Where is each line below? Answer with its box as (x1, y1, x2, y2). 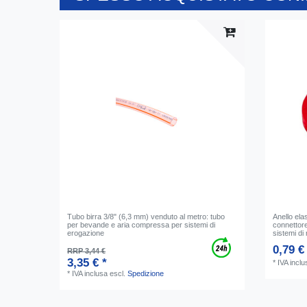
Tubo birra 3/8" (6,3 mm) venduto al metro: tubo (67, 212, 225, 221)
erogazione (67, 228, 105, 237)
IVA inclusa (72, 269, 108, 278)
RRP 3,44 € (67, 246, 106, 255)
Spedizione (127, 269, 164, 278)
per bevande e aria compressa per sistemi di (67, 220, 216, 229)
